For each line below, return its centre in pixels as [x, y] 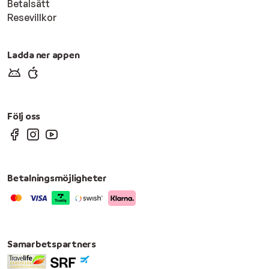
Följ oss [24, 116]
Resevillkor [32, 17]
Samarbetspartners [52, 243]
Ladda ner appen [44, 54]
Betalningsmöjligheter [57, 177]
